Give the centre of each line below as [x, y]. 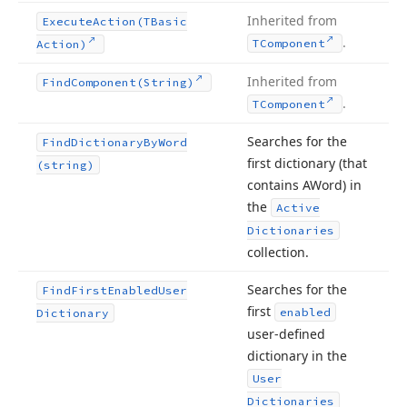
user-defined [286, 334]
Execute [67, 21]
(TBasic [162, 21]
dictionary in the [297, 356]
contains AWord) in [304, 185]
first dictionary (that [307, 163]
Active [298, 208]
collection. [278, 252]
